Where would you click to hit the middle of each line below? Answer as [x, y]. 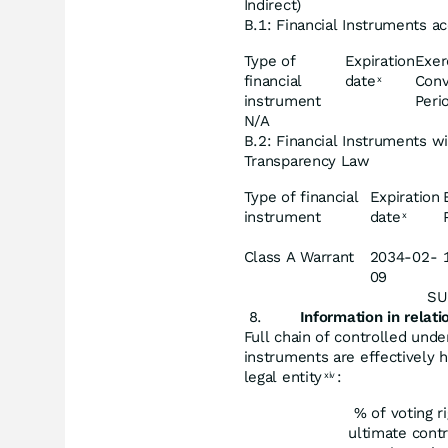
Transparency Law [306, 161]
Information [341, 317]
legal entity [283, 377]
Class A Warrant [299, 257]
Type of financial [301, 197]
